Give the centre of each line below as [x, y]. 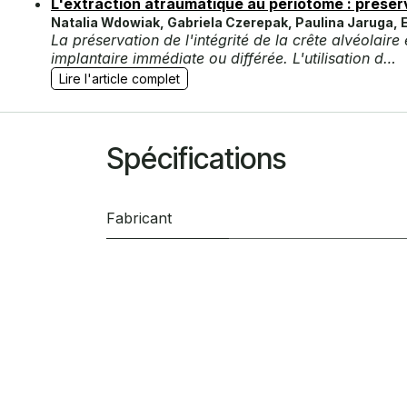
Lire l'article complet [119, 79]
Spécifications [196, 159]
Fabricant [139, 218]
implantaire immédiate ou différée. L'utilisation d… [223, 59]
